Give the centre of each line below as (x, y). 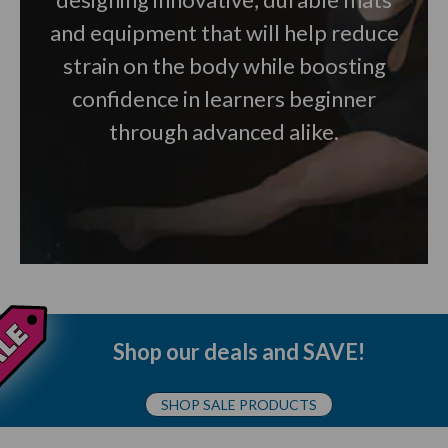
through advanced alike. (224, 131)
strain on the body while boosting (224, 65)
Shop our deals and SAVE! (239, 351)
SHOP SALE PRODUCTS (239, 404)
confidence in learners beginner (224, 98)
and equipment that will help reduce (224, 32)
